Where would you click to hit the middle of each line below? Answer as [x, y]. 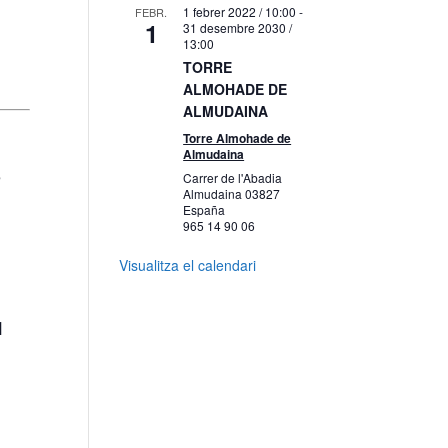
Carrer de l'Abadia [233, 177]
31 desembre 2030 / [238, 27]
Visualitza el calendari [188, 265]
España [204, 209]
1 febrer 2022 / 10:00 [240, 11]
